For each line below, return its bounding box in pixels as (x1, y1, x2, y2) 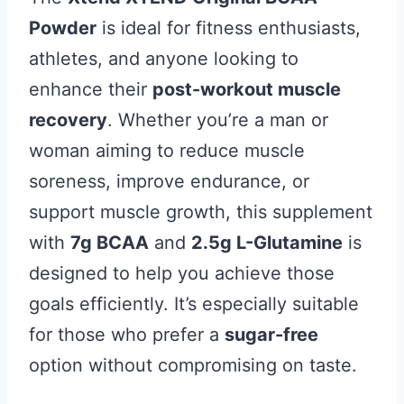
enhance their (29, 78, 152, 100)
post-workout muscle (152, 78, 341, 100)
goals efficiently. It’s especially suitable (29, 293, 359, 315)
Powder (29, 17, 96, 39)
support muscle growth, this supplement (29, 201, 372, 223)
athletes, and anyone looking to (29, 48, 298, 69)
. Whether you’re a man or (107, 109, 328, 131)
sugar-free (225, 324, 318, 345)
